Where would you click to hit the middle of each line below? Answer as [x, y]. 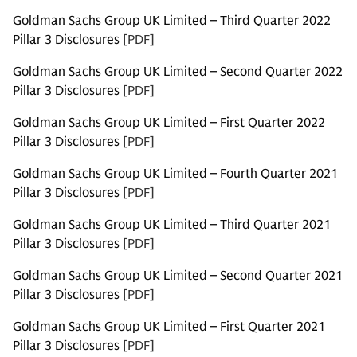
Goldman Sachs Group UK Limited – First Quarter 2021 [169, 327]
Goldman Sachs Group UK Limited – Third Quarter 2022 [172, 21]
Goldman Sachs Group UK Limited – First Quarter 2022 [169, 123]
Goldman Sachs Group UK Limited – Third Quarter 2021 [172, 225]
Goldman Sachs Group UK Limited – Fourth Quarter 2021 [175, 174]
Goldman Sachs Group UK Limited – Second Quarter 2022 [178, 72]
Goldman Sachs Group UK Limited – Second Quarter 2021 [178, 276]
